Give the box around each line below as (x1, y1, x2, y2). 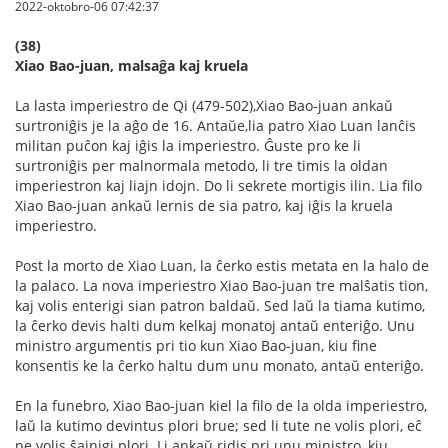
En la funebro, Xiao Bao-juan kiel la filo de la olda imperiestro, (15, 396, 427, 415)
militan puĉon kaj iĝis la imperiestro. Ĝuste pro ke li (15, 136, 361, 155)
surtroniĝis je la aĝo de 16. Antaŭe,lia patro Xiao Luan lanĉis (15, 116, 416, 135)
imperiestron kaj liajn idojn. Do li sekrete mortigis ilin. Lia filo (15, 176, 422, 195)
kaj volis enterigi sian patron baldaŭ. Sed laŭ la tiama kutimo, (15, 296, 425, 315)
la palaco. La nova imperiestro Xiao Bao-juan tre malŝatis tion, (15, 276, 428, 295)
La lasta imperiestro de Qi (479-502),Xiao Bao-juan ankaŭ (15, 96, 393, 115)
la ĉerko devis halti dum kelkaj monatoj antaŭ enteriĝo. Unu (15, 316, 415, 335)
